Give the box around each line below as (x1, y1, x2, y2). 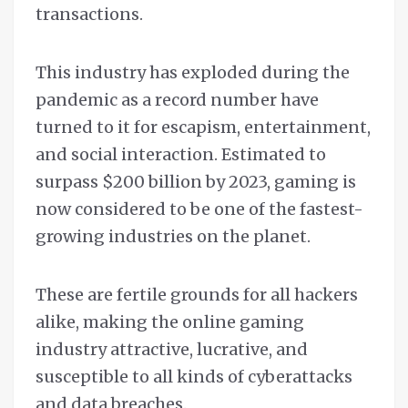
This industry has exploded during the (36, 62, 350, 84)
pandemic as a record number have (36, 89, 319, 111)
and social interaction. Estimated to (36, 144, 326, 166)
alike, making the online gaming (36, 311, 304, 333)
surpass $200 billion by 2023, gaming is (36, 171, 356, 193)
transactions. (36, 4, 143, 25)
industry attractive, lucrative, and (36, 339, 308, 361)
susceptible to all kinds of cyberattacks (36, 366, 352, 388)
